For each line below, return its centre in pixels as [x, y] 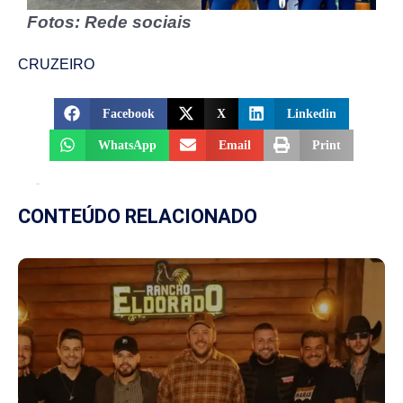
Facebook [129, 113]
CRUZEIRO [56, 64]
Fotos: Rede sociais [109, 22]
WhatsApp [128, 145]
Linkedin [312, 113]
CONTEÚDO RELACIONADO [138, 216]
